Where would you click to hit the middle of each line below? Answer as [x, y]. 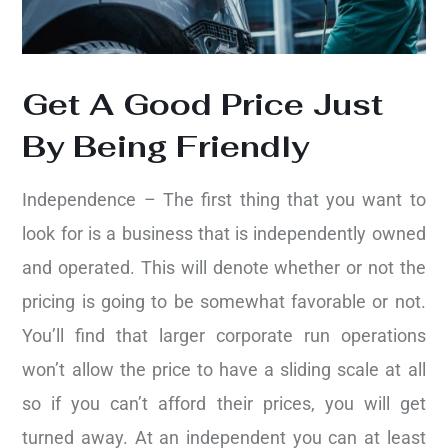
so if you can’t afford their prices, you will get [224, 404]
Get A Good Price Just [203, 105]
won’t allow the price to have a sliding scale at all [224, 370]
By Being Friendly [166, 147]
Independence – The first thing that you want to [224, 200]
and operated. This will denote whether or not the [224, 268]
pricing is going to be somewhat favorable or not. [224, 302]
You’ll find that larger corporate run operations [224, 336]
